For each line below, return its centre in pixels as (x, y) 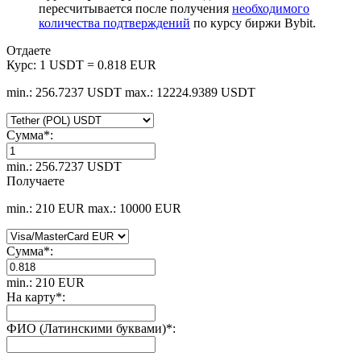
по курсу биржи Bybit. (253, 23)
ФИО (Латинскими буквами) (86, 328)
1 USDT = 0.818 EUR (98, 64)
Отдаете (29, 50)
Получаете (35, 180)
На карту (31, 297)
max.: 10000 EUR (135, 208)
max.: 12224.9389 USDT (190, 92)
